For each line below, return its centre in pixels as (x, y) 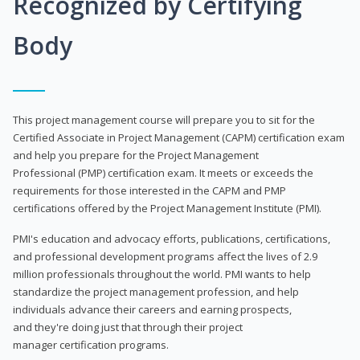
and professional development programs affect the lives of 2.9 (165, 256)
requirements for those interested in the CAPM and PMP (149, 190)
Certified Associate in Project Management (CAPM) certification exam (179, 137)
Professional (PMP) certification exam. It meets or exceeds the (163, 172)
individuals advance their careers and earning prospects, (152, 309)
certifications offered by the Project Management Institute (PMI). (167, 208)
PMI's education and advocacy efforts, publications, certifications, (172, 238)
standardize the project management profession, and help (156, 291)
